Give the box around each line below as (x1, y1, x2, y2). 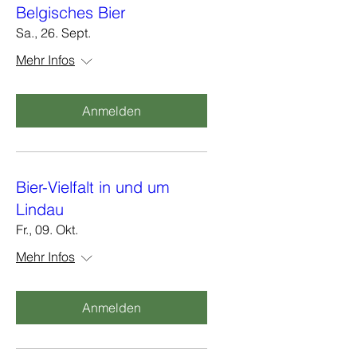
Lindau (16, 199, 64, 219)
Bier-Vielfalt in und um (16, 177, 170, 197)
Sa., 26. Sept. (16, 25, 91, 41)
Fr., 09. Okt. (16, 222, 78, 237)
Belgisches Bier (16, 2, 126, 22)
